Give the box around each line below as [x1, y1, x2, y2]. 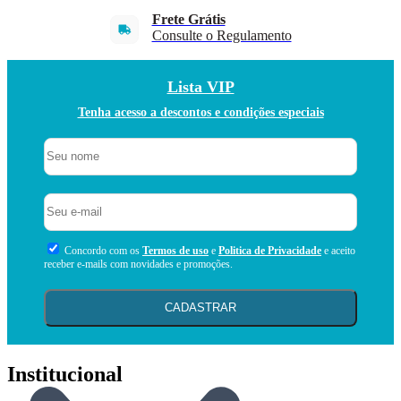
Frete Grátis [151, 11, 226, 27]
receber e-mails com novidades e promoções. [44, 257, 233, 270]
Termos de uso [142, 243, 209, 257]
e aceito [321, 243, 355, 257]
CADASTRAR [165, 301, 236, 315]
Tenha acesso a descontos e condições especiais [77, 105, 324, 119]
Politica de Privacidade [218, 243, 321, 257]
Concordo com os [64, 243, 142, 257]
